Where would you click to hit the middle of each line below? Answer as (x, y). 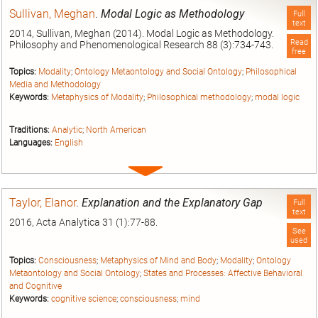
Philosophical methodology (199, 97)
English (69, 143)
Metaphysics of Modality (97, 97)
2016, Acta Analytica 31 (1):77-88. (83, 223)
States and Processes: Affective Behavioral (223, 273)
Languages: (31, 143)
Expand (161, 171)
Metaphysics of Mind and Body (158, 260)
